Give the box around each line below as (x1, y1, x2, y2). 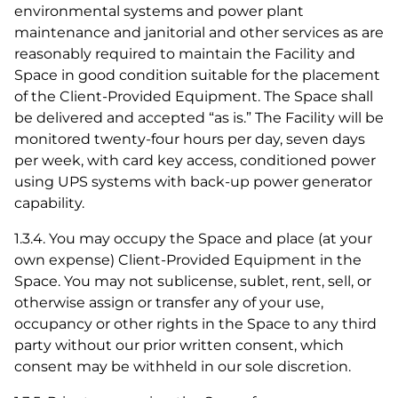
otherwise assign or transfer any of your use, (14, 294, 323, 311)
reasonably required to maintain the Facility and (14, 45, 355, 62)
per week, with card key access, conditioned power (14, 152, 376, 169)
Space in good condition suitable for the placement (14, 67, 380, 84)
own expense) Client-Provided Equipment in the (14, 251, 362, 268)
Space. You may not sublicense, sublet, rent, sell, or (14, 273, 371, 290)
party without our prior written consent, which (14, 337, 344, 354)
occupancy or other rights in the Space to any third (14, 315, 377, 332)
